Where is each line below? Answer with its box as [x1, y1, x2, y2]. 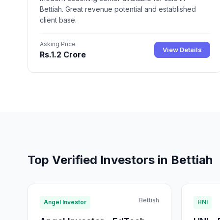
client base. [40, 15, 77, 24]
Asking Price [40, 40, 76, 48]
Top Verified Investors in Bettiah [27, 152, 213, 167]
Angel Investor [44, 198, 86, 206]
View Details [163, 46, 202, 54]
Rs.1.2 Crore [40, 49, 86, 59]
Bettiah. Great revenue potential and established [40, 4, 196, 13]
